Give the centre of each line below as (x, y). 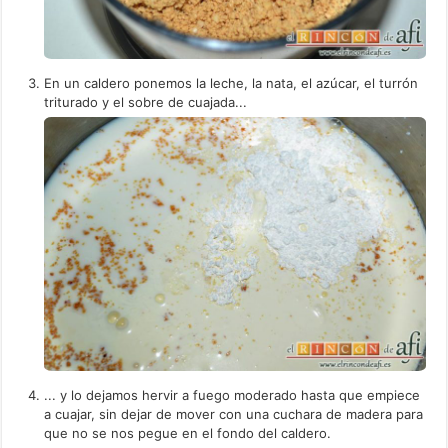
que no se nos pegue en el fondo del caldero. (188, 433)
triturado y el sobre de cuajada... (146, 101)
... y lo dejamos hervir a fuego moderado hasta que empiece (232, 395)
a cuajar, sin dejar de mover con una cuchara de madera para (234, 414)
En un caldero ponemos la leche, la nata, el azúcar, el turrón (231, 82)
